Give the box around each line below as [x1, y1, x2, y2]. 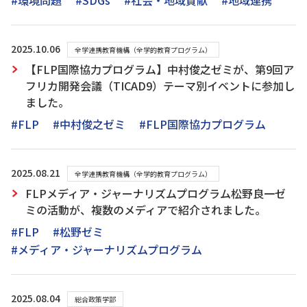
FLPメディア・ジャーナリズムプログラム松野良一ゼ [25, 185, 286, 201]
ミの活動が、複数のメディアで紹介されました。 [25, 201, 266, 218]
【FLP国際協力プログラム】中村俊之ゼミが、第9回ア [25, 61, 294, 77]
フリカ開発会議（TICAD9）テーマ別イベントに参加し [25, 77, 295, 94]
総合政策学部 [75, 294, 116, 304]
